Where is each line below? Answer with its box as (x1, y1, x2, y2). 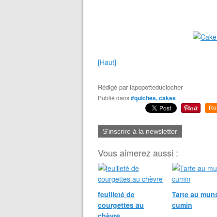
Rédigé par (98, 82, 130, 92)
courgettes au (98, 200, 144, 210)
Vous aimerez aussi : (98, 146, 178, 159)
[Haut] (98, 57, 116, 67)
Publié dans (102, 93, 129, 102)
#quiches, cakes (131, 93, 176, 102)
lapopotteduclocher (130, 82, 183, 92)
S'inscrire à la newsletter (103, 127, 177, 135)
